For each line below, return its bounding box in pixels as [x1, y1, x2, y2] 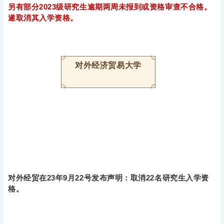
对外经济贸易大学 [75, 59, 141, 71]
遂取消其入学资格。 [8, 13, 78, 22]
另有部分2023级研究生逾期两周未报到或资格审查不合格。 [8, 2, 212, 11]
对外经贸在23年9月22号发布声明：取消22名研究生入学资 [8, 173, 209, 182]
